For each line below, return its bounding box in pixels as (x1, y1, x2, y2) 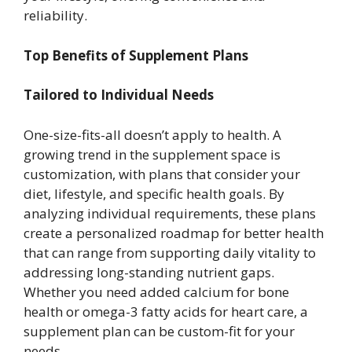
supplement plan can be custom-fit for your (24, 321, 295, 340)
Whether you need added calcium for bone (24, 282, 289, 301)
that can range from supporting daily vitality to (24, 243, 316, 262)
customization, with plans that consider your (24, 164, 300, 183)
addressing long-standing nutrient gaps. (24, 262, 274, 281)
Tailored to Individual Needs (24, 86, 214, 104)
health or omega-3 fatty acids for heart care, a (24, 302, 308, 321)
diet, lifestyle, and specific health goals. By (24, 184, 284, 203)
